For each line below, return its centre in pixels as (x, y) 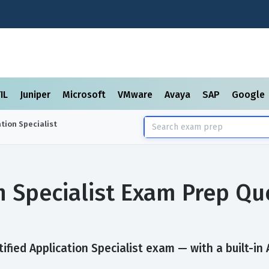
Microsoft (85, 95)
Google (249, 95)
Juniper (36, 95)
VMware (136, 95)
